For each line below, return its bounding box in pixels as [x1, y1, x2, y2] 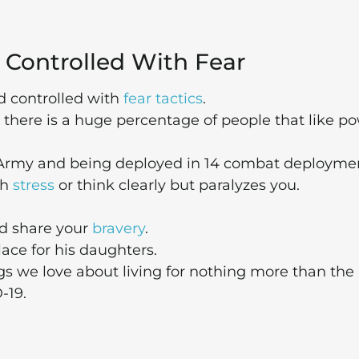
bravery [92, 220, 145, 238]
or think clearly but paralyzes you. [54, 176, 300, 195]
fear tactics [123, 90, 203, 108]
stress [13, 176, 54, 195]
